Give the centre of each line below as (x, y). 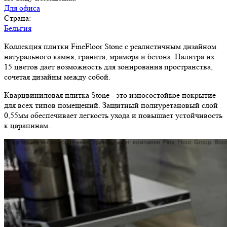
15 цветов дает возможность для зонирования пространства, (108, 67)
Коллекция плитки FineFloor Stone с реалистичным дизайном (110, 47)
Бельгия (18, 28)
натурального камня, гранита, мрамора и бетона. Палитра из (109, 57)
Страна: (17, 18)
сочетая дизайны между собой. (57, 77)
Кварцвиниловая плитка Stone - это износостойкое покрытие (110, 95)
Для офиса (22, 8)
